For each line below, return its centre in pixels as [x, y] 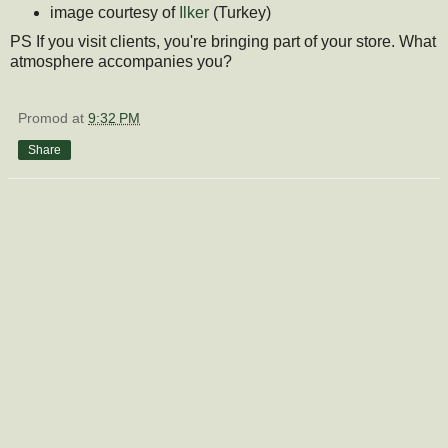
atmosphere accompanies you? [121, 61]
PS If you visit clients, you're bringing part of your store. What [223, 41]
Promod [43, 117]
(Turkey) [239, 13]
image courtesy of [114, 13]
